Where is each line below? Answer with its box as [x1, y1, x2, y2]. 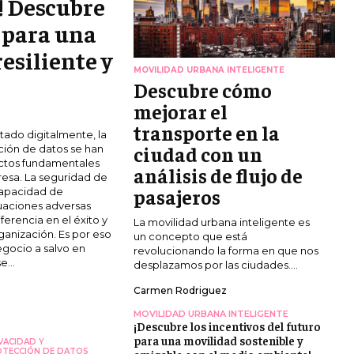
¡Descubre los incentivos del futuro [133, 318, 321, 334]
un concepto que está [133, 230, 247, 243]
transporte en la [133, 120, 280, 145]
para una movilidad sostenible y [133, 333, 303, 348]
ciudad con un [133, 141, 262, 167]
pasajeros [133, 184, 220, 209]
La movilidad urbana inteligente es [133, 216, 310, 229]
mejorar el [133, 99, 228, 124]
